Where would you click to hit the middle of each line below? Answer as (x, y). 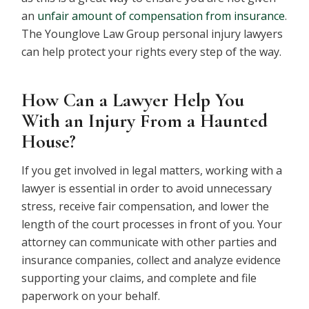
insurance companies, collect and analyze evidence (151, 260)
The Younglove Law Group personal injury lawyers (152, 34)
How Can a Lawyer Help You (133, 100)
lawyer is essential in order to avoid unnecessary (147, 189)
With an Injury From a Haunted (145, 121)
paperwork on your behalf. (91, 296)
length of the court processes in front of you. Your (152, 225)
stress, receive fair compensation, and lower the (146, 207)
